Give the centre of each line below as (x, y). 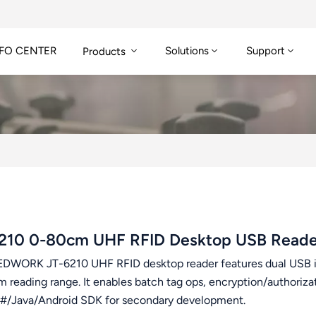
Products (105, 51)
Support (266, 51)
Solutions (187, 51)
